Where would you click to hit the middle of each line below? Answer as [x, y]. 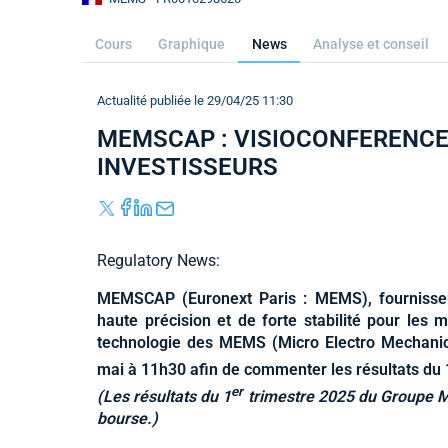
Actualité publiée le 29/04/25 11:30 [195, 100]
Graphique [192, 44]
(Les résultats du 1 [164, 397]
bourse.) [127, 419]
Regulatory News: [158, 260]
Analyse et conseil [370, 44]
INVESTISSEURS [187, 167]
